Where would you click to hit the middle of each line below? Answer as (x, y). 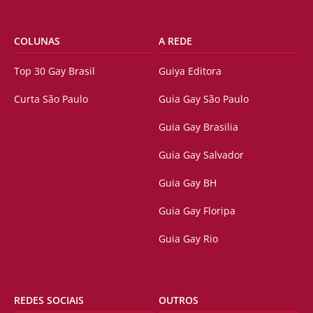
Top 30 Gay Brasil (54, 71)
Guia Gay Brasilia (198, 127)
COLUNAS (37, 41)
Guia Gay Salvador (201, 155)
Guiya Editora (190, 71)
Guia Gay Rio (188, 239)
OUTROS (178, 300)
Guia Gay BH (187, 183)
